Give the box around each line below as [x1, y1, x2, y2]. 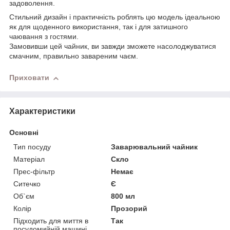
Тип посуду [13, 143, 51, 151]
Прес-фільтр [13, 167, 55, 176]
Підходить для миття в [13, 217, 88, 225]
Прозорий [111, 204, 148, 213]
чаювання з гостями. [9, 32, 79, 41]
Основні [9, 128, 39, 137]
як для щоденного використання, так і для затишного [9, 23, 188, 31]
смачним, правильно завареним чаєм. [9, 52, 138, 61]
